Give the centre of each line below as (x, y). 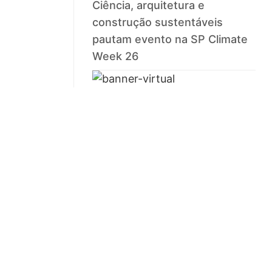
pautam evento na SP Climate (170, 39)
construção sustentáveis (158, 22)
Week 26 (116, 56)
